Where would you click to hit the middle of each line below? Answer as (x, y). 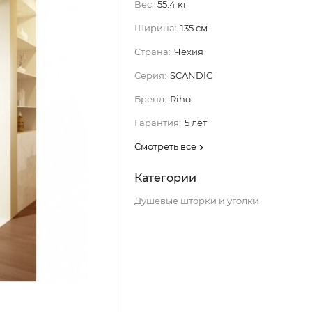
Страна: (152, 52)
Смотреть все (166, 146)
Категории (165, 178)
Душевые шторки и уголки (196, 201)
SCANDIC (191, 75)
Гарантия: (157, 123)
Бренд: (150, 99)
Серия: (150, 75)
